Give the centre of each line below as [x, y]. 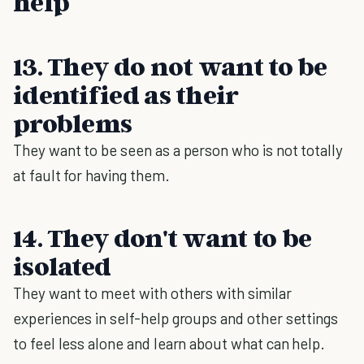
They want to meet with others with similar [152, 293]
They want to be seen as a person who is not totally [178, 150]
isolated [62, 266]
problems [73, 123]
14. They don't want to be [162, 237]
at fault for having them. [91, 175]
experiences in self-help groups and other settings [176, 318]
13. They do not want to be [170, 66]
